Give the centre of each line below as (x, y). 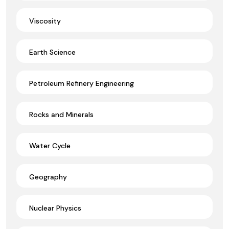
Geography (48, 177)
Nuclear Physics (55, 208)
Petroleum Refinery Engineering (82, 83)
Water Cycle (50, 145)
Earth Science (52, 52)
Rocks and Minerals (61, 114)
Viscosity (45, 21)
